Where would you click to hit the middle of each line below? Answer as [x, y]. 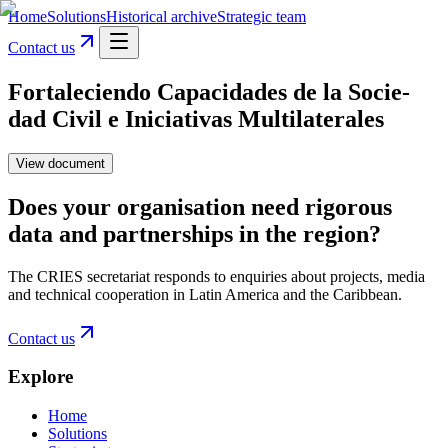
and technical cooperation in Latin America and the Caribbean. [205, 294]
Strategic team [261, 16]
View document [60, 163]
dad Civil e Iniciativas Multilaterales [196, 118]
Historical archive [161, 16]
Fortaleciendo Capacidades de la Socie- [209, 91]
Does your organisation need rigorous [200, 206]
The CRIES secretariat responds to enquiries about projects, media [216, 276]
